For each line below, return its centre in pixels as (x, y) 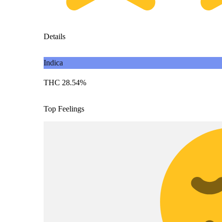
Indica (53, 62)
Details (55, 36)
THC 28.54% (65, 82)
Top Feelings (64, 109)
